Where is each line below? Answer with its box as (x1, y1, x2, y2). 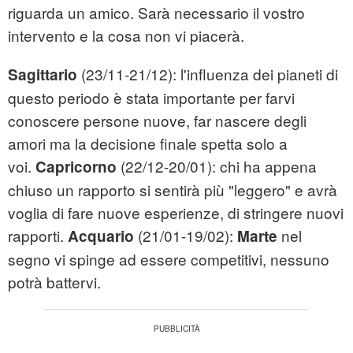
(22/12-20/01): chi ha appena (117, 155, 317, 177)
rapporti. (8, 225, 68, 247)
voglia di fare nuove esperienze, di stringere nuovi (8, 202, 344, 224)
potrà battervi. (8, 271, 101, 293)
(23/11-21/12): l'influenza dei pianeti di (77, 63, 338, 85)
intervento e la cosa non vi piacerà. (8, 24, 244, 46)
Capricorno (35, 156, 117, 178)
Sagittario (8, 64, 77, 86)
